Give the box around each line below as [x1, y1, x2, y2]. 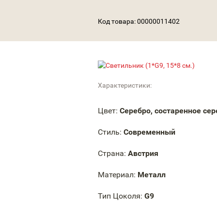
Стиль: [98, 127, 122, 137]
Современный [124, 127, 175, 137]
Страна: [98, 149, 126, 158]
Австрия [128, 149, 158, 158]
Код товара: [98, 17, 137, 25]
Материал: [98, 170, 136, 179]
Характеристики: [98, 81, 152, 89]
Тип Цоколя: [98, 191, 142, 201]
